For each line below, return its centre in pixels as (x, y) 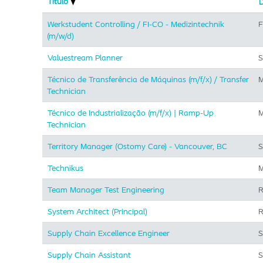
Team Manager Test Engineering (106, 190)
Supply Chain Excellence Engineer (109, 233)
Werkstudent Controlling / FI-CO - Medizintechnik (136, 24)
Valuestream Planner (85, 58)
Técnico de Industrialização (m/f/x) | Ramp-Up (131, 113)
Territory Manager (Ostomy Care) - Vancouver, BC (137, 146)
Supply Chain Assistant (89, 255)
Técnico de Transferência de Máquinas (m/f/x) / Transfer (148, 79)
